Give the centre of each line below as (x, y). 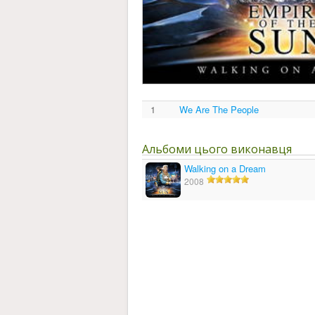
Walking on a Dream (225, 169)
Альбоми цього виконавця (217, 149)
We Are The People (219, 110)
